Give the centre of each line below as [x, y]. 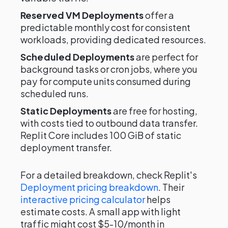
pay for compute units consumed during [106, 81]
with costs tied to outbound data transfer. [109, 123]
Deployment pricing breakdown [90, 187]
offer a [159, 15]
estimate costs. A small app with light [101, 211]
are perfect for [166, 57]
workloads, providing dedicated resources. [113, 39]
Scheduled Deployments [77, 57]
